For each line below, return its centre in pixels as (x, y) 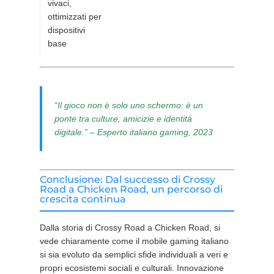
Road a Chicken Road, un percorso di (131, 189)
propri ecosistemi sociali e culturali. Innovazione (131, 268)
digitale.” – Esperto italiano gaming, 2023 (133, 132)
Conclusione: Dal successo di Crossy (127, 180)
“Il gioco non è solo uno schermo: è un (128, 105)
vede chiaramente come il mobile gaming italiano (134, 241)
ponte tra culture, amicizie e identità (123, 119)
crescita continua (83, 199)
